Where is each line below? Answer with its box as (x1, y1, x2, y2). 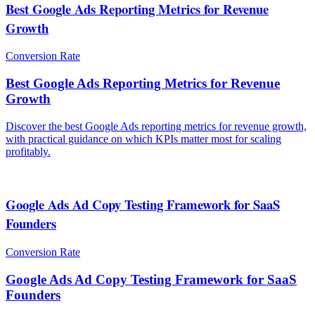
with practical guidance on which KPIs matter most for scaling (6, 132, 281, 145)
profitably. (6, 145, 51, 157)
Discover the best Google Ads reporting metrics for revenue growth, (6, 120, 307, 132)
